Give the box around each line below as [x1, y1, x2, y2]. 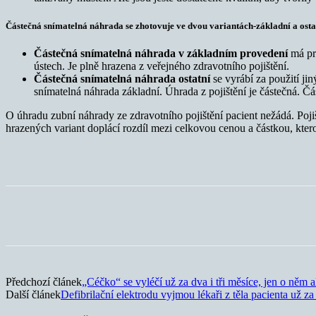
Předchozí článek [6, 275, 82, 288]
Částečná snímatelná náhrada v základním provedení [34, 47, 288, 59]
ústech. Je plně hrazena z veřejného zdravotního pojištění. [34, 59, 289, 72]
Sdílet [59, 209, 81, 221]
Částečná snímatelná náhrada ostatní [34, 72, 213, 85]
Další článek [6, 288, 61, 300]
